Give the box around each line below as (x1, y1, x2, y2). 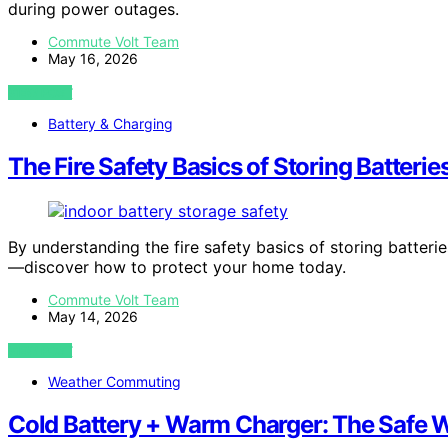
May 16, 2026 (48, 50, 138, 68)
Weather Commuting (48, 372, 181, 390)
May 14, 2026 (48, 307, 138, 325)
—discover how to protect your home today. (8, 256, 346, 277)
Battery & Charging (48, 115, 173, 133)
